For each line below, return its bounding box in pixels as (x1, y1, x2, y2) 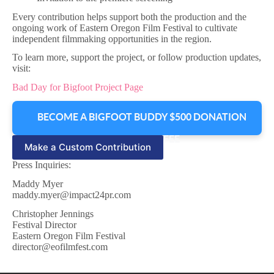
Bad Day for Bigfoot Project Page (12, 82, 143, 93)
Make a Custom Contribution (24, 141, 151, 154)
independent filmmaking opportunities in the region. (12, 33, 212, 44)
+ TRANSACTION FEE (84, 133, 180, 144)
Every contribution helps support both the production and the (12, 11, 246, 22)
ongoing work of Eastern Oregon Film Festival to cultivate (12, 22, 237, 33)
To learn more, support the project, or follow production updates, (12, 52, 261, 63)
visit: (12, 63, 31, 74)
